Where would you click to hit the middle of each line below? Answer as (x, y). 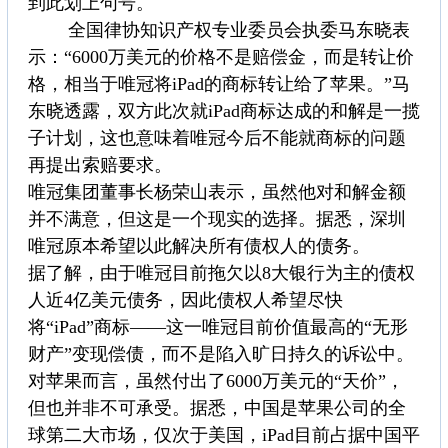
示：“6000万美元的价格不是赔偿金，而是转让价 (221, 57)
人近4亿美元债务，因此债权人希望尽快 (185, 300)
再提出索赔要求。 (100, 165)
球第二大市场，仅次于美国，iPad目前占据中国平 (224, 435)
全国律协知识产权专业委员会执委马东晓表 (219, 30)
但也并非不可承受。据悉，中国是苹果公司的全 (217, 408)
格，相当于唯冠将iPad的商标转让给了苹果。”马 (219, 84)
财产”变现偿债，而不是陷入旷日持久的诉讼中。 (221, 354)
